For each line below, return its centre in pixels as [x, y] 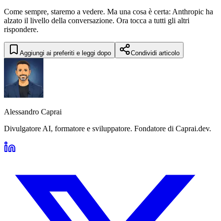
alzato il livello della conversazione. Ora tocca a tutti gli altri [97, 20]
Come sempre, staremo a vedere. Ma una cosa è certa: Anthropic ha [109, 11]
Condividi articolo [155, 53]
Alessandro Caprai [33, 111]
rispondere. [21, 29]
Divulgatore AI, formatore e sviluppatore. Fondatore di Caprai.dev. [108, 128]
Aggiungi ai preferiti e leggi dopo [65, 53]
